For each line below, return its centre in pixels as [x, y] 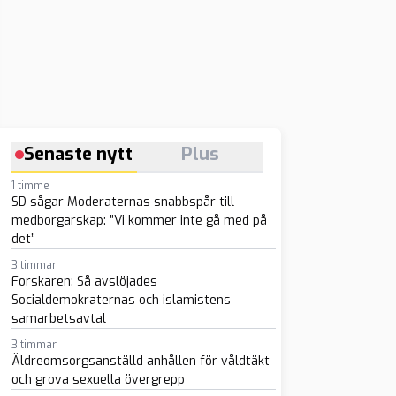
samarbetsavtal [58, 319]
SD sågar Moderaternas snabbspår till [122, 202]
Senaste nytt [79, 154]
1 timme [30, 186]
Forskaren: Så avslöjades [84, 282]
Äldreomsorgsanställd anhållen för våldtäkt [140, 361]
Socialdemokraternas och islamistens [121, 300]
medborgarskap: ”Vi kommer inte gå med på [139, 221]
